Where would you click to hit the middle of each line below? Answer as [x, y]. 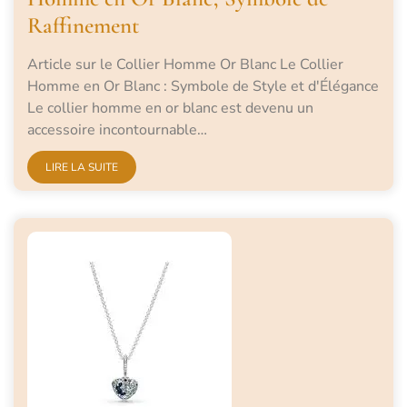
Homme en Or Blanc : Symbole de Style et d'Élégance [203, 87]
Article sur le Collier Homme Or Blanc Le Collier [185, 65]
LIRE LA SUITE [82, 168]
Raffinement [83, 26]
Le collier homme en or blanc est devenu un [170, 109]
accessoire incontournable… [117, 130]
